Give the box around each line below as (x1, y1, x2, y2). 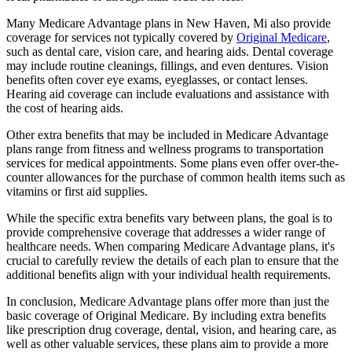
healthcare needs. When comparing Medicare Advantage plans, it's (6, 239, 335, 253)
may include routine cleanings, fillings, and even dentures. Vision (6, 58, 328, 72)
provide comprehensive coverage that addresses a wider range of (6, 225, 325, 239)
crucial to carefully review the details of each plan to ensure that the (6, 253, 339, 267)
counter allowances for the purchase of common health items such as (6, 170, 345, 184)
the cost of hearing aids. (6, 101, 123, 115)
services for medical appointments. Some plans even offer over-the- (6, 156, 339, 170)
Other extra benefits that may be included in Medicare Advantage (6, 127, 328, 141)
